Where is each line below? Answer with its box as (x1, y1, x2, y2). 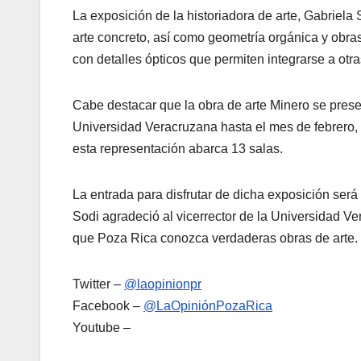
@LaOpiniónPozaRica (143, 298, 272, 313)
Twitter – (73, 276, 124, 291)
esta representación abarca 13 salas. (73, 141, 283, 156)
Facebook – (73, 298, 143, 313)
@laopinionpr (124, 276, 201, 291)
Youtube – (73, 320, 131, 334)
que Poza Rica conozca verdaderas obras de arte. (73, 230, 358, 245)
